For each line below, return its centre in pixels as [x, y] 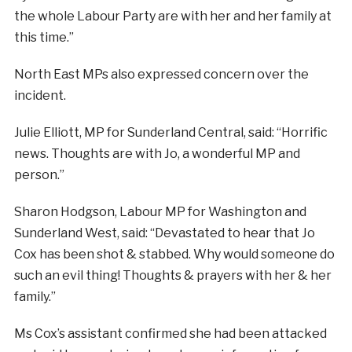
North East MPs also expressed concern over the [161, 74]
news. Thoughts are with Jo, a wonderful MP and [157, 154]
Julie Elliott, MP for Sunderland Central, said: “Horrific [170, 132]
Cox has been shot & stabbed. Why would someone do [174, 254]
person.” [39, 175]
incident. [40, 95]
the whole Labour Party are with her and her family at [172, 16]
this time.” [44, 37]
